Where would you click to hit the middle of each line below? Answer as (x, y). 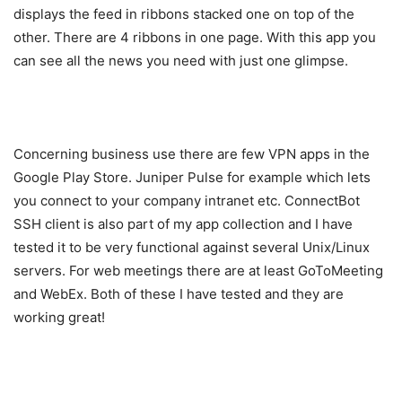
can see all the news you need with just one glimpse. (181, 61)
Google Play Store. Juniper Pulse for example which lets (192, 178)
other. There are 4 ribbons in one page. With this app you (195, 38)
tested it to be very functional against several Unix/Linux (192, 248)
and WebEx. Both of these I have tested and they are (179, 294)
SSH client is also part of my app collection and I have (183, 224)
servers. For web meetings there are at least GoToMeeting (198, 271)
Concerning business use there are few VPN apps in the (192, 154)
